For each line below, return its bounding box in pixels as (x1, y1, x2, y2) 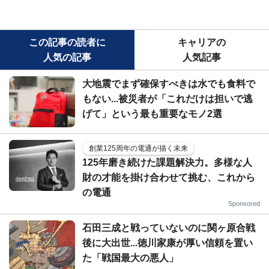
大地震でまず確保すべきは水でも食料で (82, 79, 255, 89)
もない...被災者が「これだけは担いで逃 (82, 94, 253, 104)
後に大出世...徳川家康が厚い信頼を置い (82, 238, 253, 248)
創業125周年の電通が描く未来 (89, 144, 188, 153)
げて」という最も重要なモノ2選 (82, 109, 222, 119)
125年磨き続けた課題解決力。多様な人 (82, 157, 252, 168)
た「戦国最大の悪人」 (82, 253, 178, 263)
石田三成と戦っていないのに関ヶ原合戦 (82, 223, 255, 233)
